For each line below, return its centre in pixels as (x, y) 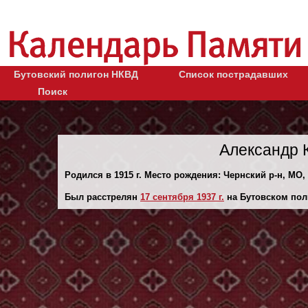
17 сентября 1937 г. (182, 197)
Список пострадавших (233, 74)
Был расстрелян (102, 197)
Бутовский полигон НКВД (76, 74)
